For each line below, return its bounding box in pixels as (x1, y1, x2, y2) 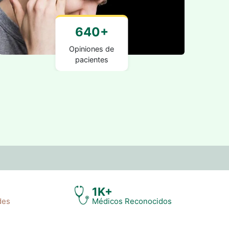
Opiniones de (69, 44, 114, 53)
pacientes (75, 55, 108, 64)
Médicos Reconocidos (91, 196, 172, 206)
